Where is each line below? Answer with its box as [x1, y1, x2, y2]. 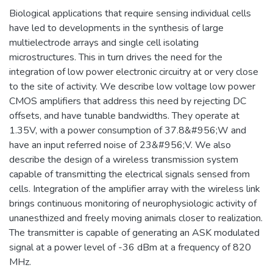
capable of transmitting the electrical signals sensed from [9, 167, 250, 181]
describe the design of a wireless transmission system [9, 152, 238, 166]
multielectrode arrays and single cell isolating [9, 35, 199, 49]
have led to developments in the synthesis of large [9, 21, 224, 35]
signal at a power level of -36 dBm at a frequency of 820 [9, 240, 251, 254]
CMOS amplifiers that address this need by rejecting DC [9, 94, 246, 108]
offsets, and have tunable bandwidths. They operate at [9, 108, 239, 122]
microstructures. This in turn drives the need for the [9, 50, 222, 64]
